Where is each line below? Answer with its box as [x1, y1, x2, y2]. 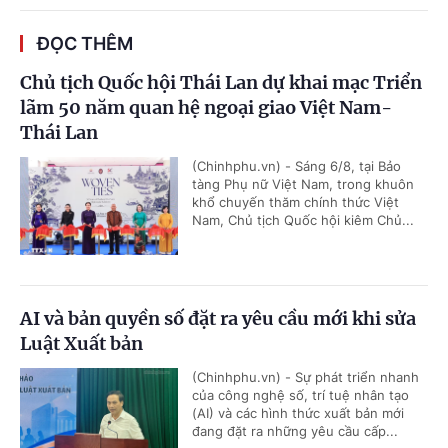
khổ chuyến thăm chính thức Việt [192, 193, 399, 210]
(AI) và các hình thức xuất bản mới [192, 404, 404, 421]
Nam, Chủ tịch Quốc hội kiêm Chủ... [192, 211, 414, 228]
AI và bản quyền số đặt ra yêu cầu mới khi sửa [20, 306, 416, 330]
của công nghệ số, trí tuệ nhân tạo [192, 386, 409, 403]
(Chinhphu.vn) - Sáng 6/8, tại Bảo [192, 157, 401, 174]
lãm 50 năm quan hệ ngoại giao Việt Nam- [20, 95, 392, 119]
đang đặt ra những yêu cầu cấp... [192, 422, 398, 439]
